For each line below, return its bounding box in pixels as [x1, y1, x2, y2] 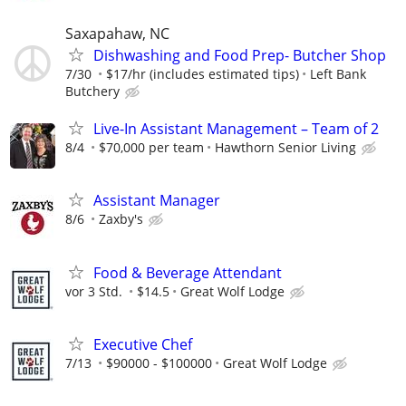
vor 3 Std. [65, 282, 122, 300]
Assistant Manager [93, 190, 220, 211]
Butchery [65, 82, 120, 100]
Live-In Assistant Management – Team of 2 [93, 119, 379, 140]
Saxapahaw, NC [65, 23, 169, 43]
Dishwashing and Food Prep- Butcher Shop [93, 44, 386, 65]
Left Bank [310, 64, 366, 82]
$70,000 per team [99, 139, 204, 157]
